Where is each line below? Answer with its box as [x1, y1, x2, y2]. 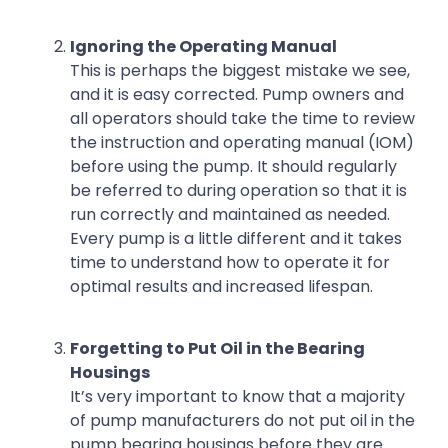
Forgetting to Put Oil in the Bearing [70, 337, 365, 361]
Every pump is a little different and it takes [70, 227, 402, 251]
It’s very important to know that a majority [70, 385, 405, 409]
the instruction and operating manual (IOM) [70, 131, 414, 155]
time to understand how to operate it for [70, 251, 390, 275]
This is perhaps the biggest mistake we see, [70, 59, 410, 83]
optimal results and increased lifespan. [70, 275, 373, 299]
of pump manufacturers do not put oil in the [70, 409, 415, 433]
